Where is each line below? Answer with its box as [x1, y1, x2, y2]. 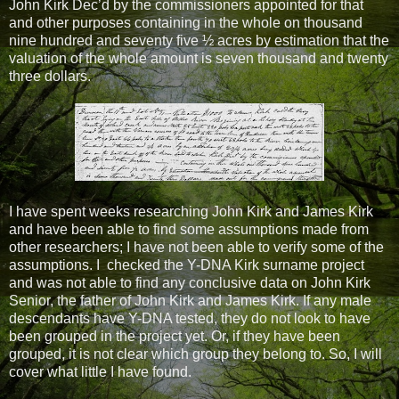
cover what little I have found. [9, 363, 191, 379]
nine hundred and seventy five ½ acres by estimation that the [9, 32, 389, 48]
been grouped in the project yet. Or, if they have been [9, 328, 340, 344]
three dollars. [9, 68, 91, 84]
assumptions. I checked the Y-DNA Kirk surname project [9, 256, 364, 273]
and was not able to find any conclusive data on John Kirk [9, 274, 370, 290]
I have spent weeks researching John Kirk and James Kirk [9, 203, 373, 219]
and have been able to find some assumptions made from [9, 221, 369, 237]
